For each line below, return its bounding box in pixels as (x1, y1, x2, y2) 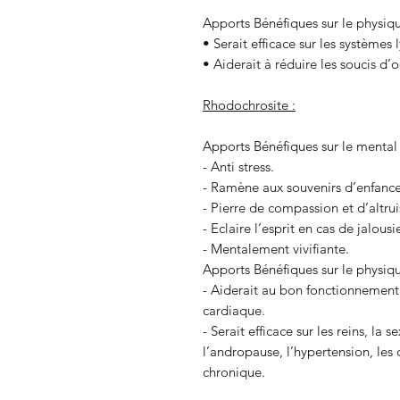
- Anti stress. (203, 157, 274, 175)
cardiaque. (203, 301, 265, 319)
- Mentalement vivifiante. (203, 239, 349, 257)
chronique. (203, 362, 265, 380)
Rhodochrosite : (203, 96, 296, 113)
